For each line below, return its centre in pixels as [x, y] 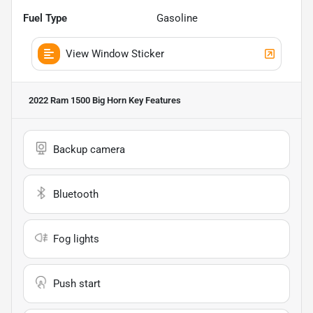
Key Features [154, 100]
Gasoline [177, 18]
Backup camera [89, 149]
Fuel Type [45, 18]
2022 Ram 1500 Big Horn [78, 100]
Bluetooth [76, 194]
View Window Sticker [115, 53]
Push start [77, 283]
